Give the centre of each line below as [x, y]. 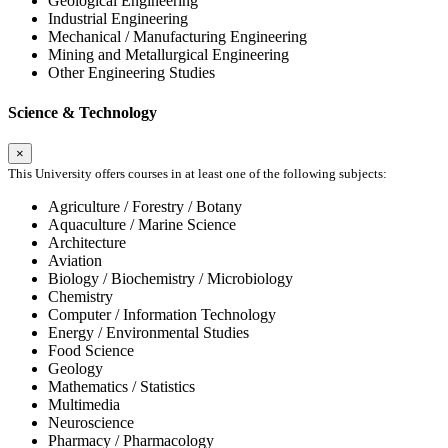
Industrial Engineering [118, 19]
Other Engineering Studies [131, 73]
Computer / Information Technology [162, 314]
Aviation [75, 260]
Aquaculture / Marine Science [142, 224]
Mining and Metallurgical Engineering [168, 55]
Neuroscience [91, 422]
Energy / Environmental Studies [148, 332]
